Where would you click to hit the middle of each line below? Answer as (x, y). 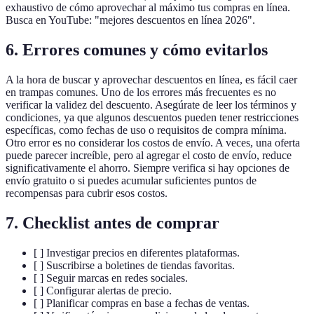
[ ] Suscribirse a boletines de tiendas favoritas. (134, 265)
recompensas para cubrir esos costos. (87, 193)
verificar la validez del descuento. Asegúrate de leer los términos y (151, 104)
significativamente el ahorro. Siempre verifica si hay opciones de (148, 168)
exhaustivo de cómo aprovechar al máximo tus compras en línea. (148, 8)
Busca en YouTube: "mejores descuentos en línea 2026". (130, 20)
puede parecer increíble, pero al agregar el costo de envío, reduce (149, 155)
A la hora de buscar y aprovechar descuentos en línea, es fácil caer (151, 79)
